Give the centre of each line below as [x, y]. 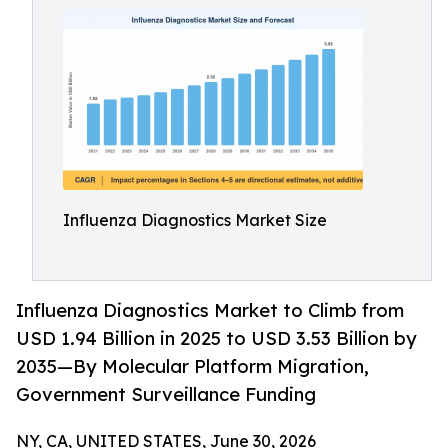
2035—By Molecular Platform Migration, [192, 366]
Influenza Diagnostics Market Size [195, 220]
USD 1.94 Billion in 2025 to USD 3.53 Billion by [216, 338]
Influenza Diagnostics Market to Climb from [210, 310]
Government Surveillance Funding [166, 394]
